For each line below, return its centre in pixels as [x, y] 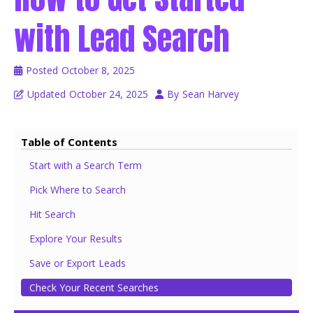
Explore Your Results [76, 239]
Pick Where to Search [78, 190]
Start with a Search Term [86, 165]
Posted [42, 70]
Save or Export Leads [78, 263]
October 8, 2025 [98, 70]
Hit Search [52, 214]
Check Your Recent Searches [94, 287]
